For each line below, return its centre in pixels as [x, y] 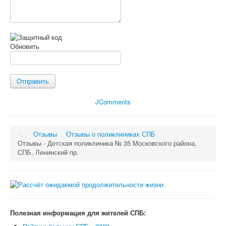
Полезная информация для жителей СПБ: [78, 212]
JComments [113, 101]
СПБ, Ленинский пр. [48, 152]
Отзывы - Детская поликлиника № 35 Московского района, [107, 143]
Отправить [33, 81]
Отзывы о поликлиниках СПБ [111, 134]
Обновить [25, 46]
